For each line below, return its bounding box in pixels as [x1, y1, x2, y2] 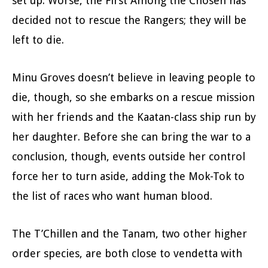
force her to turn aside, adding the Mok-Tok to [12, 170, 245, 183]
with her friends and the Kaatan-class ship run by [12, 111, 256, 124]
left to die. [12, 33, 64, 47]
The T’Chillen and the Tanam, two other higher [12, 227, 247, 240]
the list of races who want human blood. [12, 190, 212, 203]
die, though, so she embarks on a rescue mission [12, 91, 255, 104]
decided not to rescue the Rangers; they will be [12, 14, 246, 27]
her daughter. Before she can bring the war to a [12, 130, 251, 144]
